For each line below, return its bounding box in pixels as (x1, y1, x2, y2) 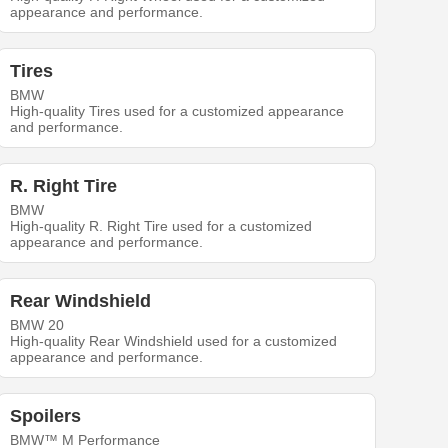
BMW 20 (10, 317, 65, 334)
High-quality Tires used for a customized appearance (10, 103, 345, 120)
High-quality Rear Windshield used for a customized (10, 333, 338, 350)
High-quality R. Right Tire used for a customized (10, 218, 313, 235)
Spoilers (10, 406, 82, 427)
